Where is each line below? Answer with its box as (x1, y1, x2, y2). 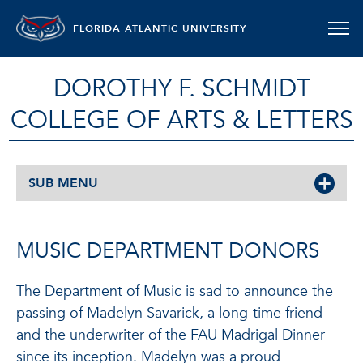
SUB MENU (28, 174, 98, 192)
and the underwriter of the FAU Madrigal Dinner (16, 325, 325, 345)
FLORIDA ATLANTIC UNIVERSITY (73, 22, 247, 35)
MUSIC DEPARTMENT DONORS (16, 237, 319, 266)
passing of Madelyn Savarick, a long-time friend (16, 303, 322, 323)
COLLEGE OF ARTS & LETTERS (10, 104, 353, 137)
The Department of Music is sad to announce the (16, 281, 333, 301)
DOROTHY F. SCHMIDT (53, 72, 310, 105)
